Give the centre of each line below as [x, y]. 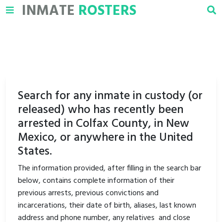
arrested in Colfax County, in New [104, 124]
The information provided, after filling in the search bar [110, 168]
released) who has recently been [101, 110]
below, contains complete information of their [96, 181]
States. [35, 152]
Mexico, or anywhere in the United [106, 138]
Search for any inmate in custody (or [110, 96]
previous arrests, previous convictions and [88, 193]
